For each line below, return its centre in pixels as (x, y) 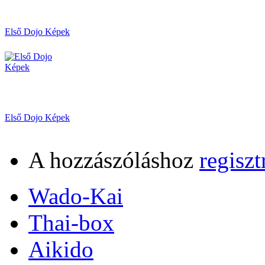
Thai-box (71, 222)
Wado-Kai (76, 196)
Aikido (61, 249)
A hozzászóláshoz (114, 160)
